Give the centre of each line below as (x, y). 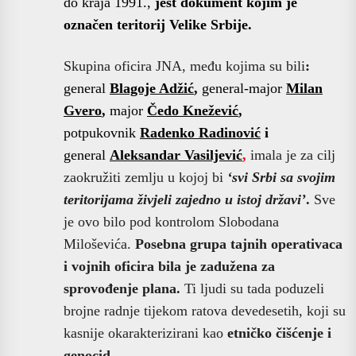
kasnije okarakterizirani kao (145, 333)
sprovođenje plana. (122, 288)
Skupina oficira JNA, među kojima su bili (184, 66)
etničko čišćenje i (279, 333)
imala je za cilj (293, 155)
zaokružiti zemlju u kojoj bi (145, 177)
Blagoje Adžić (152, 88)
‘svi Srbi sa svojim (281, 177)
